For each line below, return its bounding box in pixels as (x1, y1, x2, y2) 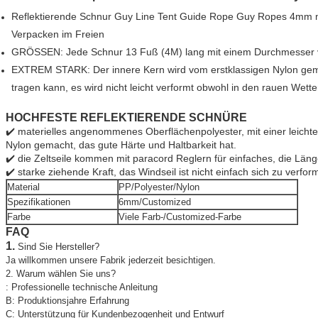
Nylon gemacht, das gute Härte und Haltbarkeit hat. (5, 139, 236, 151)
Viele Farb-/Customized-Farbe (118, 212, 241, 223)
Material (6, 182, 40, 193)
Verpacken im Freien (11, 28, 104, 40)
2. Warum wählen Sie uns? (5, 268, 116, 280)
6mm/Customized (118, 197, 191, 208)
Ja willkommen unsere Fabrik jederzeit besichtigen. (5, 255, 216, 266)
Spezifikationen (6, 197, 70, 208)
